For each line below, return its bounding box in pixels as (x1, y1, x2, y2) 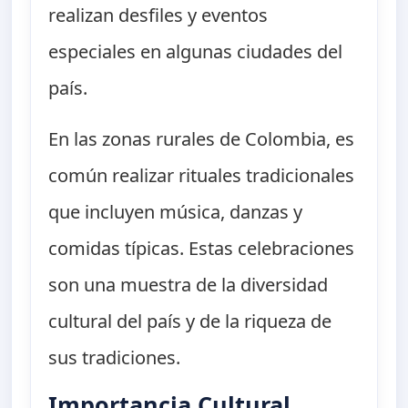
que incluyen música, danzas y (48, 199, 303, 225)
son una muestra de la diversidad (48, 272, 329, 298)
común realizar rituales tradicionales (48, 163, 355, 189)
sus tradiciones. (48, 345, 181, 371)
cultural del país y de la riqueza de (48, 309, 332, 334)
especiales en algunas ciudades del (48, 39, 343, 65)
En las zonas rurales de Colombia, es (48, 127, 355, 152)
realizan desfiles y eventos (48, 3, 269, 28)
